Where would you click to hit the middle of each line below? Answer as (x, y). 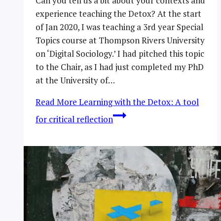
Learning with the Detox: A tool (138, 102)
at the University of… (75, 80)
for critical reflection (74, 119)
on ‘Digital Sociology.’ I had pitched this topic (120, 54)
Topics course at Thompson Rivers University (120, 40)
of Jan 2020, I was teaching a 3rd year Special (119, 27)
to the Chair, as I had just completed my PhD (120, 67)
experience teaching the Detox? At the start (118, 14)
